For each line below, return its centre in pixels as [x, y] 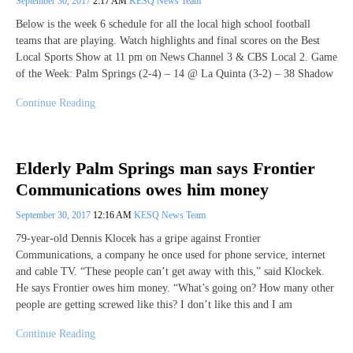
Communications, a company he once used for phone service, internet [171, 255]
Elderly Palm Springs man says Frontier [165, 169]
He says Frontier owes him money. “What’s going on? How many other [175, 288]
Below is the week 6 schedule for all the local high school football [163, 24]
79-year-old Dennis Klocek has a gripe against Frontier [138, 238]
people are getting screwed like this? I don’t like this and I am [154, 304]
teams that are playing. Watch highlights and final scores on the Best [168, 41]
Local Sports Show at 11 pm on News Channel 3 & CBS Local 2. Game [176, 58]
